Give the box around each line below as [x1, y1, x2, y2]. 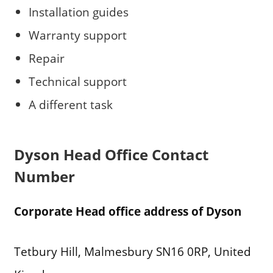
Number [13, 166, 75, 187]
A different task [28, 96, 113, 113]
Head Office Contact [63, 144, 208, 165]
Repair [28, 49, 65, 66]
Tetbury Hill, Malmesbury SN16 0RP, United [13, 243, 251, 260]
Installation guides [28, 3, 129, 20]
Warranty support [28, 26, 127, 43]
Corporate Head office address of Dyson [13, 202, 241, 219]
